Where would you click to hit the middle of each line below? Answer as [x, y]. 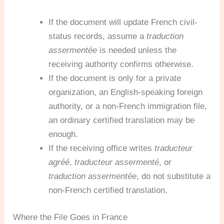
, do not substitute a [174, 176]
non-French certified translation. [108, 190]
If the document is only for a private [115, 78]
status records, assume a [98, 36]
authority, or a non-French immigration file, [128, 106]
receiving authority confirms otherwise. [121, 64]
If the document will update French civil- [123, 22]
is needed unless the [137, 50]
